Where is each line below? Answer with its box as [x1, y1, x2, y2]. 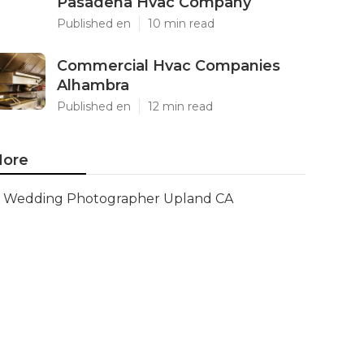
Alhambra [57, 76, 129, 94]
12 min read [148, 99, 213, 114]
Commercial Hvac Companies [57, 57, 280, 75]
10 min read [148, 16, 214, 31]
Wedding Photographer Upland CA [3, 191, 233, 206]
